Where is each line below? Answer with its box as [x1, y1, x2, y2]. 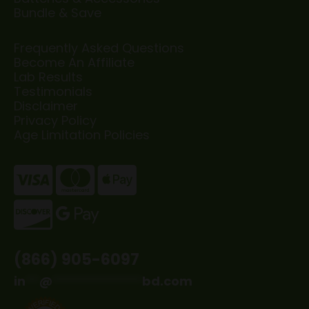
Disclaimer [14, 97, 78, 114]
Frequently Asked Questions [14, 39, 184, 57]
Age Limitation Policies [14, 126, 150, 143]
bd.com [142, 272, 192, 290]
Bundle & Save [14, 3, 101, 21]
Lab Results [14, 68, 83, 86]
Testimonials [14, 82, 92, 100]
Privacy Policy [14, 111, 97, 129]
